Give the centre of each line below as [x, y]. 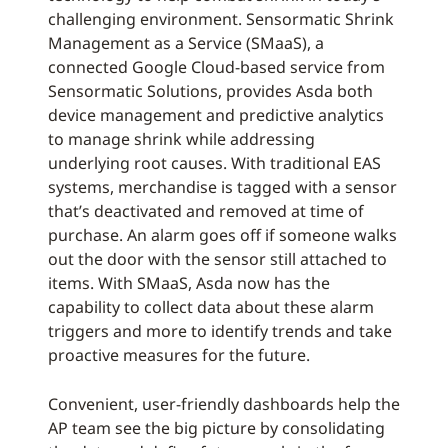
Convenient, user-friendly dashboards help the [224, 404]
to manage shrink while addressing [181, 139]
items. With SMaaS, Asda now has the [189, 283]
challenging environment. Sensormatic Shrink [221, 19]
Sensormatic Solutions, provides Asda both [210, 91]
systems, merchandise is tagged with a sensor [222, 187]
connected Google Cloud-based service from [216, 67]
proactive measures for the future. [179, 355]
